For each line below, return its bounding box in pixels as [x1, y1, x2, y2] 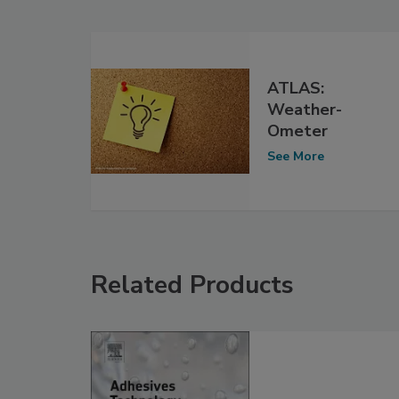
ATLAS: [267, 77, 325, 100]
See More [267, 148, 325, 166]
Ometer [267, 120, 329, 142]
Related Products [91, 267, 294, 302]
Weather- [267, 99, 343, 121]
